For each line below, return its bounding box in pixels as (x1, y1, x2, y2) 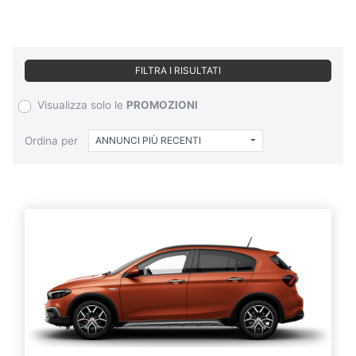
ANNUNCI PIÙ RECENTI (95, 134, 201, 147)
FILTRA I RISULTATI (135, 64, 221, 76)
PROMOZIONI (126, 98, 198, 111)
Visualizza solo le (37, 98, 126, 111)
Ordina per (25, 133, 78, 147)
